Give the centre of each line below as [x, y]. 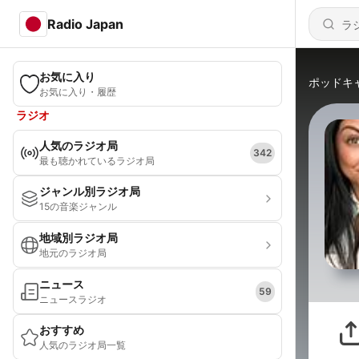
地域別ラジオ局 [79, 238]
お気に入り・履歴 [78, 92]
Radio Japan [85, 24]
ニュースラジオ [73, 299]
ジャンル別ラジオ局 [90, 191]
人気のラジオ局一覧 [83, 345]
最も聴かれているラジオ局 [97, 161]
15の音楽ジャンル [78, 206]
